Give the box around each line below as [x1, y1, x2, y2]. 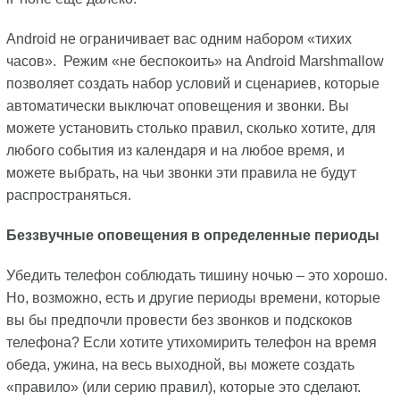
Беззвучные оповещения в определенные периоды [5, 228, 379, 243]
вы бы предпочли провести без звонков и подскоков [5, 312, 353, 328]
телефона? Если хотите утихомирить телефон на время [5, 335, 377, 350]
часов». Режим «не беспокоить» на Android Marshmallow [5, 54, 384, 69]
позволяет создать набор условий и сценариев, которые [5, 76, 379, 91]
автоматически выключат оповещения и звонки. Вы [5, 98, 349, 113]
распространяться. [5, 187, 131, 203]
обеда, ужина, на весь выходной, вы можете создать [5, 357, 354, 372]
